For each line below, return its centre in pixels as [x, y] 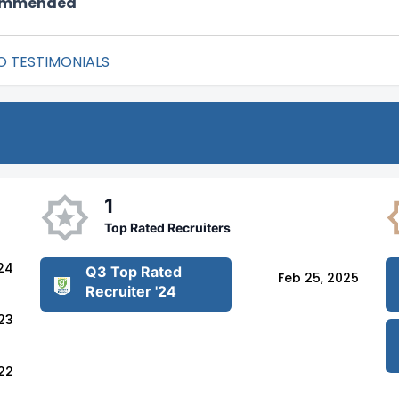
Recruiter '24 [130, 292]
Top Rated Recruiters [167, 228]
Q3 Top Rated [133, 272]
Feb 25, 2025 [319, 277]
